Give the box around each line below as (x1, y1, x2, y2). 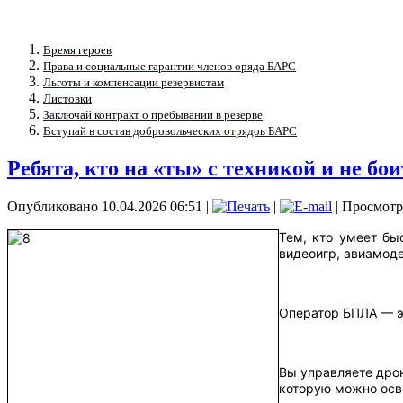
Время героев (43, 42, 112, 57)
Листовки (43, 91, 92, 105)
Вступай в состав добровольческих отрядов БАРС (43, 123, 297, 138)
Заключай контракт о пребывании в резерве (43, 107, 263, 121)
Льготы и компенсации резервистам (43, 75, 224, 89)
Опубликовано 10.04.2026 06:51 (7, 198, 202, 214)
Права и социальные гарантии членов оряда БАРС (43, 58, 296, 73)
